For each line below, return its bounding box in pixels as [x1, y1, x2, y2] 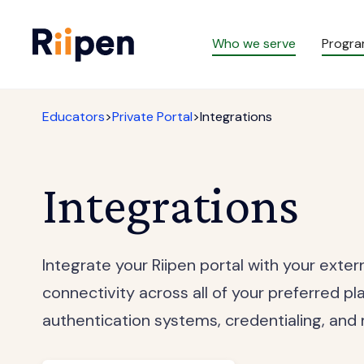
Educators [42, 108, 105, 125]
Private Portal [112, 108, 193, 125]
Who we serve [212, 35, 296, 52]
